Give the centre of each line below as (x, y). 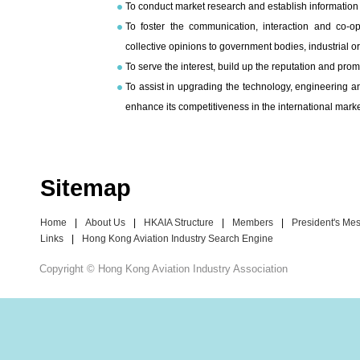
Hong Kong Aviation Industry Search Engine (178, 238)
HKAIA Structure (179, 222)
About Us (105, 222)
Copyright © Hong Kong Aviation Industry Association (164, 268)
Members (253, 222)
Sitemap (86, 187)
